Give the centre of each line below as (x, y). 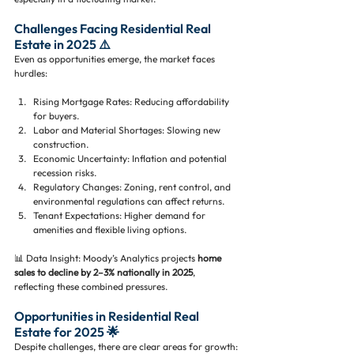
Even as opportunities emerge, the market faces (116, 59)
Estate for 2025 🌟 (67, 332)
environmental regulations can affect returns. (129, 201)
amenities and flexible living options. (110, 230)
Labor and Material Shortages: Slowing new (128, 130)
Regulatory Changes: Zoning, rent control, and (133, 187)
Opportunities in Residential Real (108, 316)
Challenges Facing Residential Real (114, 28)
